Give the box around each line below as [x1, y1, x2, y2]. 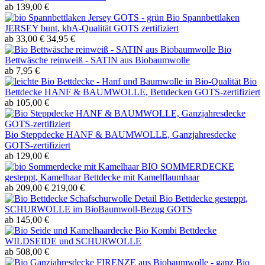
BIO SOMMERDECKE [141, 161, 234, 172]
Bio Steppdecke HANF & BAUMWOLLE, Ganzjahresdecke [5, 130, 236, 140]
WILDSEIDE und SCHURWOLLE [5, 236, 141, 247]
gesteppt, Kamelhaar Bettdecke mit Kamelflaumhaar [5, 172, 199, 183]
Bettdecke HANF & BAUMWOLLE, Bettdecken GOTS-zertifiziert [5, 87, 260, 98]
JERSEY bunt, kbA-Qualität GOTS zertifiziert [5, 23, 179, 34]
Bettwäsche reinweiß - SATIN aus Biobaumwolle [5, 55, 190, 66]
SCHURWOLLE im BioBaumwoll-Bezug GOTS [5, 204, 192, 215]
